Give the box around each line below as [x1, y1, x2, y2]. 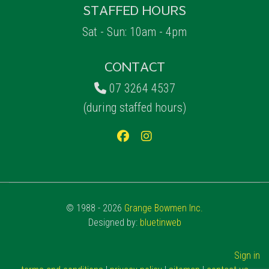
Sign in [234, 250, 260, 262]
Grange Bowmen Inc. [124, 202, 203, 214]
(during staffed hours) [83, 100, 186, 115]
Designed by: [88, 217, 140, 229]
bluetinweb [139, 217, 181, 229]
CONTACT [104, 58, 165, 76]
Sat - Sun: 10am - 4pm [82, 25, 187, 40]
